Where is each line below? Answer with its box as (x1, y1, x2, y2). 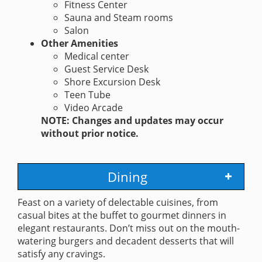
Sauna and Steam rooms (64, 11, 173, 25)
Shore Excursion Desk (64, 75, 160, 89)
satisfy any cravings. (18, 247, 105, 261)
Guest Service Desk (64, 63, 149, 76)
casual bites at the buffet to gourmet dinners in (18, 209, 226, 222)
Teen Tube (64, 88, 111, 102)
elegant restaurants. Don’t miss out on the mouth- (18, 222, 240, 235)
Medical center (64, 50, 129, 63)
